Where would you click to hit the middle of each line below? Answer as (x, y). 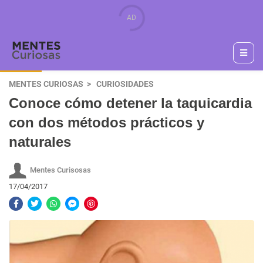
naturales (40, 142)
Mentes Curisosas (60, 170)
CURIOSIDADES (125, 84)
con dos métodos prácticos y (107, 122)
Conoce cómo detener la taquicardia (130, 103)
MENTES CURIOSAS (46, 84)
